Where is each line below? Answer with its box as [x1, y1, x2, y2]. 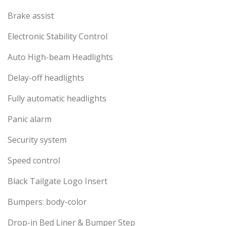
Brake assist [8, 10, 54, 22]
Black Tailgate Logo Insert [8, 176, 107, 187]
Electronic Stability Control [8, 31, 107, 42]
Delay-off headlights [8, 72, 84, 84]
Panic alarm [8, 114, 51, 125]
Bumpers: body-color [8, 196, 87, 208]
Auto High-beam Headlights [8, 51, 113, 63]
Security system [8, 134, 67, 146]
